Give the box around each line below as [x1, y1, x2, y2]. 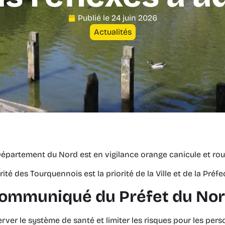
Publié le [77, 13, 111, 23]
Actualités [93, 27, 132, 37]
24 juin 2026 [111, 13, 157, 23]
